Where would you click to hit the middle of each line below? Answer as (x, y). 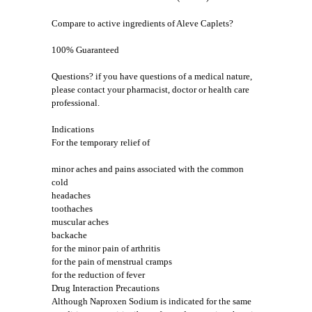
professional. (76, 103)
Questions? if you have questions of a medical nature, (152, 77)
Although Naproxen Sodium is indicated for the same (151, 302)
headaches (71, 196)
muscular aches (80, 222)
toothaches (72, 209)
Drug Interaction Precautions (106, 288)
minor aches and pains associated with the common (148, 169)
